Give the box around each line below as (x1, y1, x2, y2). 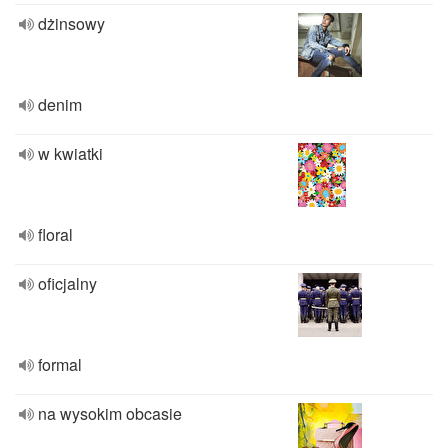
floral (38, 223, 73, 246)
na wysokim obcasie (38, 402, 182, 425)
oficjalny (38, 272, 97, 295)
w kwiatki (38, 142, 103, 165)
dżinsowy (38, 12, 105, 35)
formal (38, 353, 82, 376)
